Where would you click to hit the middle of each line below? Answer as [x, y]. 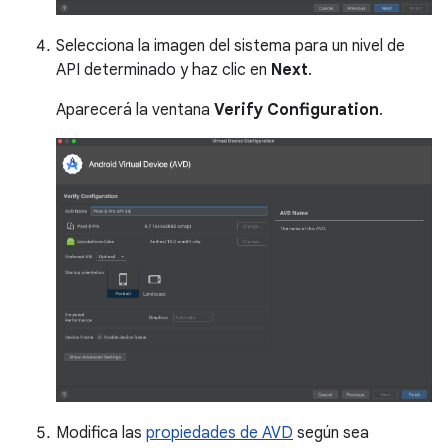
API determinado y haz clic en [163, 69]
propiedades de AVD [219, 433]
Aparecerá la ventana [135, 109]
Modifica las [101, 433]
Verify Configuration [296, 109]
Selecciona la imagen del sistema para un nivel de [230, 45]
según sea [331, 433]
